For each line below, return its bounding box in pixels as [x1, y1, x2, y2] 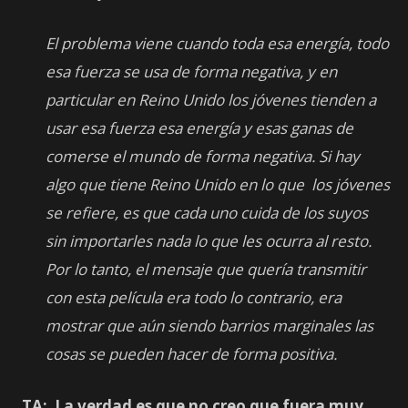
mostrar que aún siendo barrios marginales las [46, 315, 373, 337]
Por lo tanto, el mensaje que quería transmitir [46, 259, 366, 280]
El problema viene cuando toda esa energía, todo [46, 33, 389, 55]
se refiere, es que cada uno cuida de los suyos [46, 202, 368, 224]
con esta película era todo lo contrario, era [46, 287, 342, 309]
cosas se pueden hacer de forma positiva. [46, 343, 337, 365]
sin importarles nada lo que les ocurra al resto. [46, 230, 372, 252]
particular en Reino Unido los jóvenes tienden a [46, 89, 376, 111]
